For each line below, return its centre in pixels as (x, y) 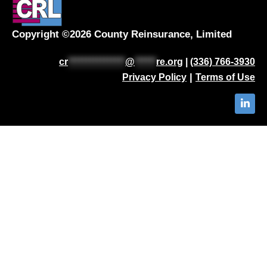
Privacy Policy (154, 77)
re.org (170, 61)
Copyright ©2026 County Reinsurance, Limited (122, 34)
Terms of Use (225, 77)
